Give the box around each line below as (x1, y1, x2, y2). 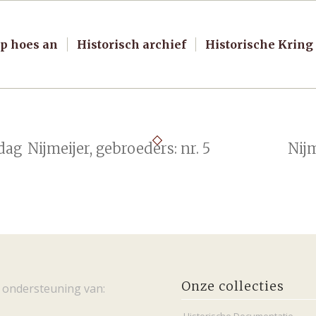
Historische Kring (205, 37, 313, 51)
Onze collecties (181, 278, 285, 294)
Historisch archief (76, 37, 186, 51)
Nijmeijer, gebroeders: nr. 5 (27, 140, 210, 157)
